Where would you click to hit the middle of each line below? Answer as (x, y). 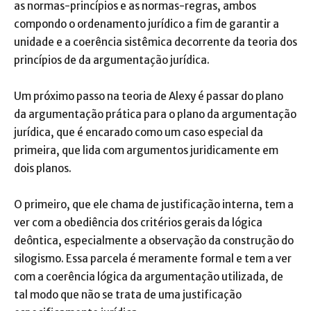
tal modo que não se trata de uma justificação (128, 295)
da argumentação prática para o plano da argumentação (155, 114)
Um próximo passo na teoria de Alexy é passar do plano (149, 96)
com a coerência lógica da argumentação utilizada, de (149, 277)
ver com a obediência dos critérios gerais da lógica (138, 222)
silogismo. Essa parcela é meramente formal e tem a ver (153, 259)
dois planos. (43, 168)
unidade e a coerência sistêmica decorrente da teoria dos (155, 42)
